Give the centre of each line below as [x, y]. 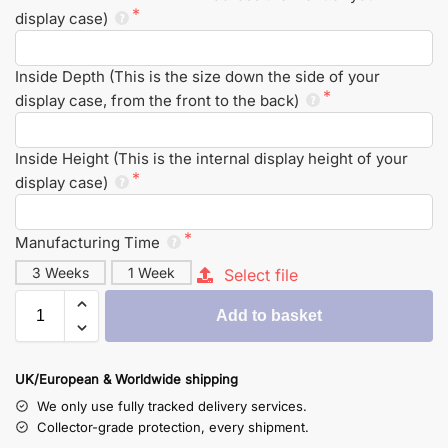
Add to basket [269, 315]
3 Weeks [60, 272]
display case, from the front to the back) [159, 100]
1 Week [151, 272]
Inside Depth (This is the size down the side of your [197, 76]
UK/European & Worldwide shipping [126, 378]
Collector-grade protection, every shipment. [173, 426]
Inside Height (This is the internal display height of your [211, 158]
